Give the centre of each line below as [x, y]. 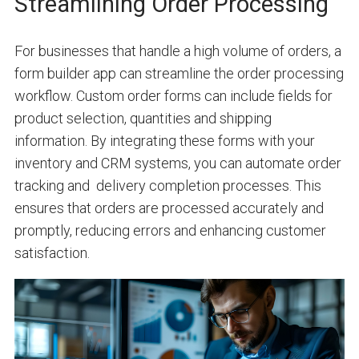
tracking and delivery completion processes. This [167, 185]
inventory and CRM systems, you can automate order [177, 163]
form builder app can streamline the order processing [179, 73]
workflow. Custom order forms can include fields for [173, 95]
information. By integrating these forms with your [164, 140]
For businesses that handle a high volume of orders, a [177, 50]
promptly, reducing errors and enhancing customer [170, 230]
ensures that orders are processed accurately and [169, 208]
